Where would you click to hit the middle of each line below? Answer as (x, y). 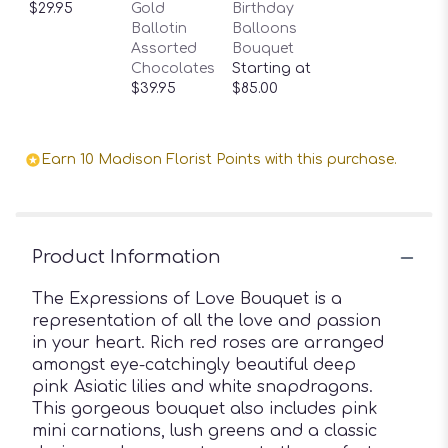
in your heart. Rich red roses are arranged (208, 343)
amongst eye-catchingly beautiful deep (194, 365)
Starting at (271, 68)
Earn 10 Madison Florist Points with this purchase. (219, 159)
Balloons (264, 28)
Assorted (163, 48)
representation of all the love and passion (206, 321)
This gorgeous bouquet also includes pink (205, 409)
